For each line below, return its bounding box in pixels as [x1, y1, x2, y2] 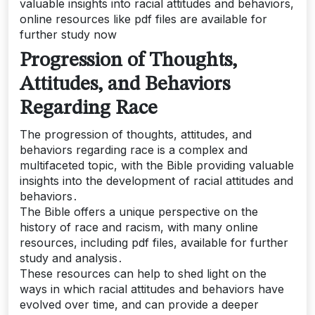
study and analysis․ [20, 251, 123, 265]
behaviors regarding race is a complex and [20, 143, 247, 157]
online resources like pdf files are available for [20, 12, 267, 26]
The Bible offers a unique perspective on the [20, 205, 258, 219]
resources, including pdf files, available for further [20, 236, 288, 250]
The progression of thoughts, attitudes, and [20, 127, 252, 141]
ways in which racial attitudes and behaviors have [20, 282, 284, 296]
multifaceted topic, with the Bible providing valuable [20, 158, 294, 172]
